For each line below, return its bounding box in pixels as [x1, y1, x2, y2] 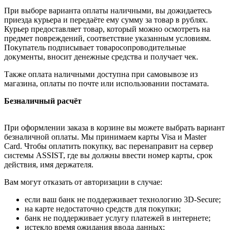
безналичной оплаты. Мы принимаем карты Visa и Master [4, 132, 206, 142]
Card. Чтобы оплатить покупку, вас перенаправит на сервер [4, 142, 213, 151]
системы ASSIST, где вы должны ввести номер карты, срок [4, 151, 213, 160]
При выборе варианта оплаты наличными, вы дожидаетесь [4, 6, 212, 15]
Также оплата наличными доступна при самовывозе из [4, 70, 198, 79]
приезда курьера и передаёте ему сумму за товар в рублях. [4, 15, 208, 25]
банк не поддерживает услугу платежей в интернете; [25, 214, 210, 223]
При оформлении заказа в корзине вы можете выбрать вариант [4, 123, 225, 132]
